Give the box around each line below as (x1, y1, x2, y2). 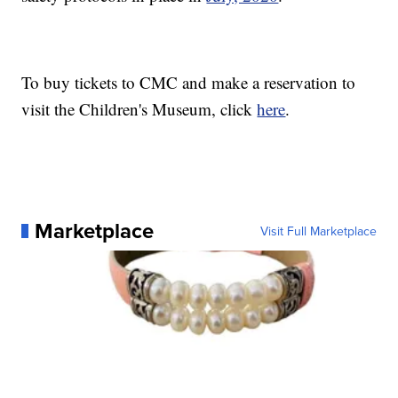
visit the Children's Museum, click (21, 97, 258, 120)
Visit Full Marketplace (259, 221, 377, 240)
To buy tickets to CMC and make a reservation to (21, 70, 356, 93)
